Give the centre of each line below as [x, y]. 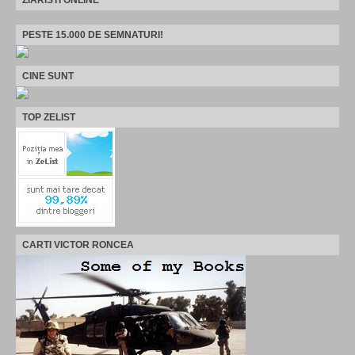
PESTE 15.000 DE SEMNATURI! [93, 34]
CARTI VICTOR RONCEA [78, 244]
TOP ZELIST [49, 117]
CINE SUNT [48, 76]
